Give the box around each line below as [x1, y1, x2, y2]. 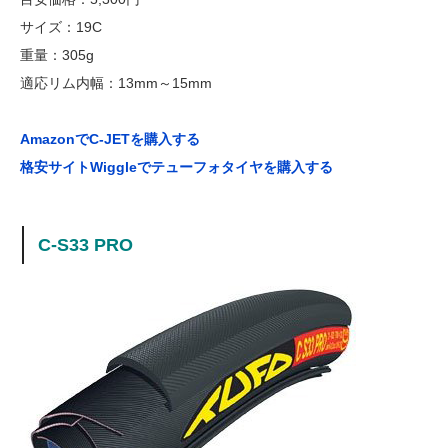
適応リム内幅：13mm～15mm [20, 74, 212, 91]
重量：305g [20, 46, 94, 63]
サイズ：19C [20, 18, 102, 35]
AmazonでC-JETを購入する [20, 130, 200, 147]
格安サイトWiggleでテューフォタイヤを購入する [20, 158, 333, 175]
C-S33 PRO [38, 234, 134, 255]
